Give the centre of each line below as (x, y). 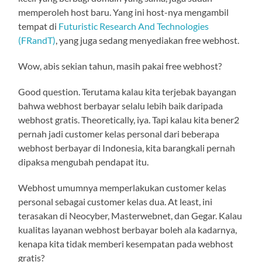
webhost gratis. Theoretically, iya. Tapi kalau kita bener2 (129, 119)
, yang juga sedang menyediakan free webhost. (148, 40)
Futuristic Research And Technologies (134, 26)
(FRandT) (37, 40)
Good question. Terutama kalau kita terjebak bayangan (127, 91)
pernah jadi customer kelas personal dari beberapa (119, 133)
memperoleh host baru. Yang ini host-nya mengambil (124, 12)
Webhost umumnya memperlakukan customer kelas (123, 187)
